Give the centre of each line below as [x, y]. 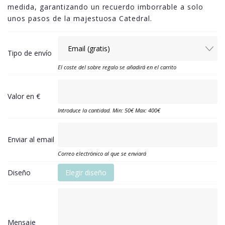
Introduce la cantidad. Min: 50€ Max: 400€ [109, 110]
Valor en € [24, 96]
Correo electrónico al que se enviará [102, 153]
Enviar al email [31, 139]
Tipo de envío [30, 53]
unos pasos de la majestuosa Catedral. [80, 18]
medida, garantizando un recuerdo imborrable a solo [106, 7]
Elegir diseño [86, 172]
